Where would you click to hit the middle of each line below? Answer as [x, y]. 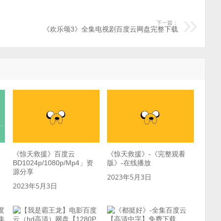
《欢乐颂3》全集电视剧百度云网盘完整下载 [111, 29]
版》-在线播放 [129, 163]
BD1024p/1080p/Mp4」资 [53, 163]
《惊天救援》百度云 [44, 154]
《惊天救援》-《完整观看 [147, 154]
